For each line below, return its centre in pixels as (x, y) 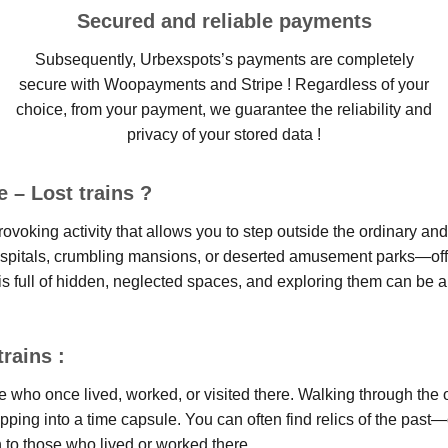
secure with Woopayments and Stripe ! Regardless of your (224, 85)
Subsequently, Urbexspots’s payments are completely (224, 60)
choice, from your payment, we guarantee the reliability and (224, 110)
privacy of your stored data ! (224, 135)
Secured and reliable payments (224, 21)
